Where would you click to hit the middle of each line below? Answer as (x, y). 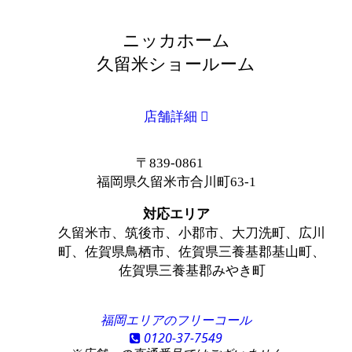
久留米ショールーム (176, 64)
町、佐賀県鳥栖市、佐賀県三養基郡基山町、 (192, 252)
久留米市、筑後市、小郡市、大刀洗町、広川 (192, 233)
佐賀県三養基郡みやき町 (192, 271)
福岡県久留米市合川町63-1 (176, 181)
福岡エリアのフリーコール (176, 321)
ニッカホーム (176, 41)
